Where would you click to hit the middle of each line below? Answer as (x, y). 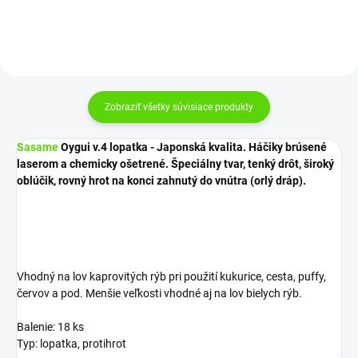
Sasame (38, 147)
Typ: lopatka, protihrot (72, 343)
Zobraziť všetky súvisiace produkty (179, 107)
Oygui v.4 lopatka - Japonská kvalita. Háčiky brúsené (193, 147)
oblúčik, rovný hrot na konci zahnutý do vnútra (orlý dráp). (161, 180)
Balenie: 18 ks (50, 326)
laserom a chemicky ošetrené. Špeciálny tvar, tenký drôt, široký (175, 163)
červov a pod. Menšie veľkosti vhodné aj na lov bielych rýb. (159, 293)
